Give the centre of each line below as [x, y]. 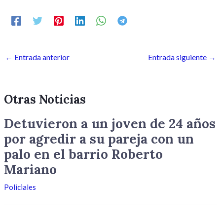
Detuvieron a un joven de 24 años [110, 123]
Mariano [31, 169]
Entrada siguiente [178, 57]
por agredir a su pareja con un [99, 139]
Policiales [20, 187]
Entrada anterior [41, 57]
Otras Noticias [45, 99]
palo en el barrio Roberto [84, 154]
